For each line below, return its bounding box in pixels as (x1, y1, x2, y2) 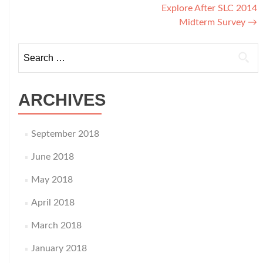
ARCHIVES (18, 90, 106, 109)
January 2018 (31, 243, 87, 253)
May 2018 (31, 174, 73, 184)
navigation (17, 7, 103, 26)
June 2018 (31, 151, 75, 161)
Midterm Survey (179, 17, 248, 27)
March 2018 (31, 220, 82, 230)
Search (18, 45, 46, 55)
